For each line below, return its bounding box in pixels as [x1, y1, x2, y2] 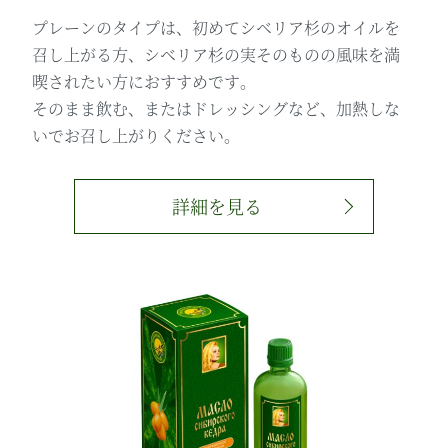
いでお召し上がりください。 [32, 123, 241, 147]
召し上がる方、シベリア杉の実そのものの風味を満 [32, 42, 401, 66]
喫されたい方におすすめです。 [32, 69, 257, 93]
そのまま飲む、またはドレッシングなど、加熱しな [32, 96, 401, 120]
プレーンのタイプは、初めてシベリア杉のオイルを [32, 15, 401, 39]
